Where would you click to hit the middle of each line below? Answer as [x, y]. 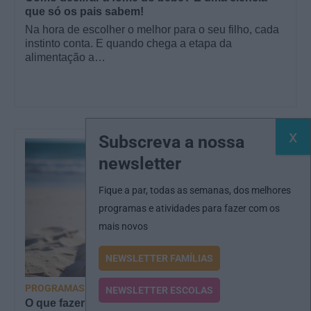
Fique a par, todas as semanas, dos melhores [195, 190]
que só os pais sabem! [84, 12]
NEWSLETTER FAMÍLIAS [159, 258]
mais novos [123, 226]
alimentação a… [65, 58]
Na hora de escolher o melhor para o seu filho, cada [152, 30]
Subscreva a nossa [171, 142]
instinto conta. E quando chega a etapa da [128, 44]
